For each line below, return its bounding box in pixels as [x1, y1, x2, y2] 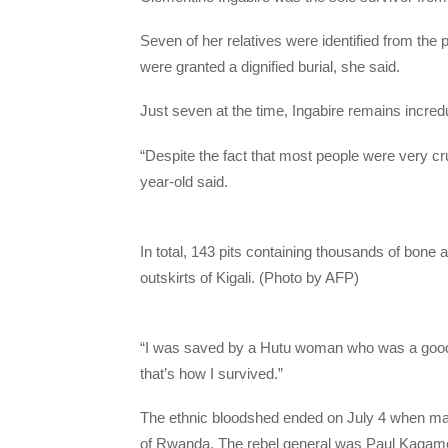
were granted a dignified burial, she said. [140, 58, 400, 76]
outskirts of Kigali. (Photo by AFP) [140, 268, 359, 286]
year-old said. [140, 172, 228, 190]
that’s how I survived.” [140, 365, 283, 383]
